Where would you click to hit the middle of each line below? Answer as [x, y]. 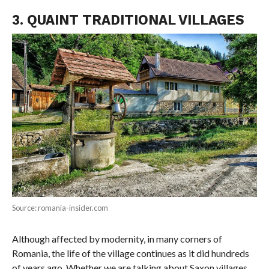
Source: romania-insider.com [60, 207]
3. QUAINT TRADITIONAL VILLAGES [128, 20]
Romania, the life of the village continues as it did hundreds [130, 253]
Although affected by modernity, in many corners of [117, 238]
